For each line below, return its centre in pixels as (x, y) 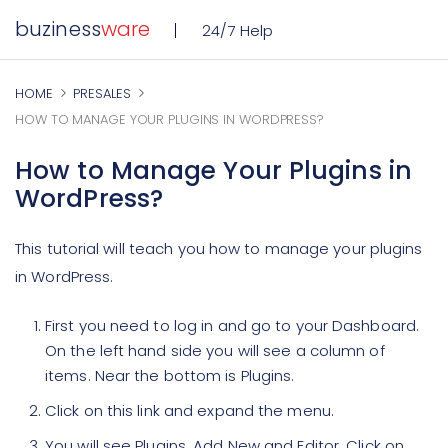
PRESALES (102, 93)
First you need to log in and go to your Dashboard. (232, 325)
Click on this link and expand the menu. (189, 410)
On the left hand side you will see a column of (215, 350)
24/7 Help (238, 30)
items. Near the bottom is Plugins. (170, 375)
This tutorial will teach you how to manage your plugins (219, 248)
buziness (58, 29)
